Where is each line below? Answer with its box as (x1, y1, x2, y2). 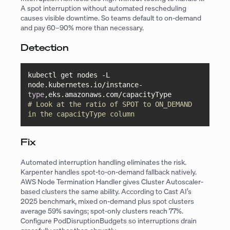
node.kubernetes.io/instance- (28, 81, 143, 89)
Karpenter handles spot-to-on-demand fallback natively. (21, 166, 197, 177)
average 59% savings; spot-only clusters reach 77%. (21, 205, 183, 216)
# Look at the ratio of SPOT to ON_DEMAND (28, 100, 193, 109)
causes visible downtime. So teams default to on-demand (21, 13, 201, 23)
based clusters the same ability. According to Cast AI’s (21, 186, 191, 196)
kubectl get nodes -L (28, 71, 110, 80)
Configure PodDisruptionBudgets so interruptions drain (21, 215, 197, 225)
